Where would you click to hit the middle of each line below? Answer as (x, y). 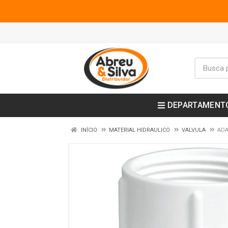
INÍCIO (88, 130)
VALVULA (194, 130)
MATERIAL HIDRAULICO (139, 130)
